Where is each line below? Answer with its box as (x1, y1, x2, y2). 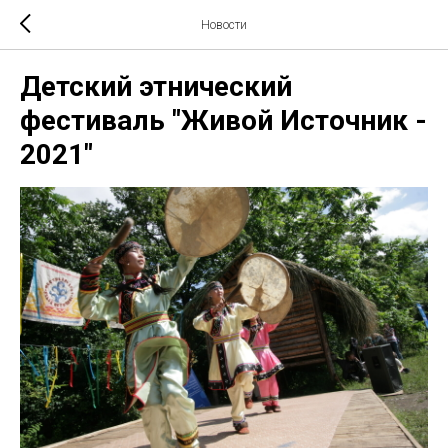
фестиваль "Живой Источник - (20, 104, 427, 137)
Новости (201, 18, 247, 32)
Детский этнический (20, 70, 292, 103)
